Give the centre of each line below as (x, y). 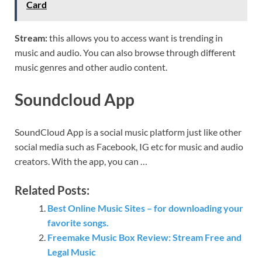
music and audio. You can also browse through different (125, 53)
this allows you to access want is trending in (135, 38)
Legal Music (72, 252)
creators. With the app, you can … (81, 161)
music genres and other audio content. (91, 67)
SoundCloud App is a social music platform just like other (128, 132)
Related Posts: (52, 190)
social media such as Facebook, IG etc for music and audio (129, 147)
